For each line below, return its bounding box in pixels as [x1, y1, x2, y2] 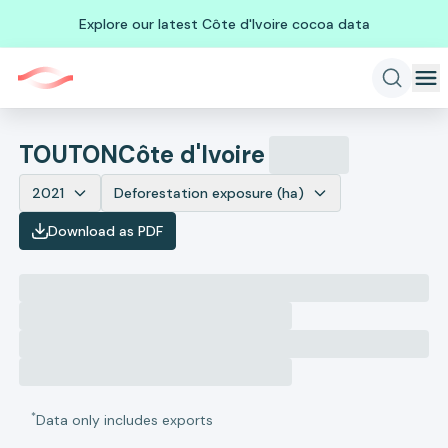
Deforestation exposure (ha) [114, 184, 305, 202]
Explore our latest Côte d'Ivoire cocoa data [78, 14, 370, 33]
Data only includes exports [36, 411, 214, 429]
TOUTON [19, 139, 119, 170]
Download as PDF [48, 222, 164, 240]
